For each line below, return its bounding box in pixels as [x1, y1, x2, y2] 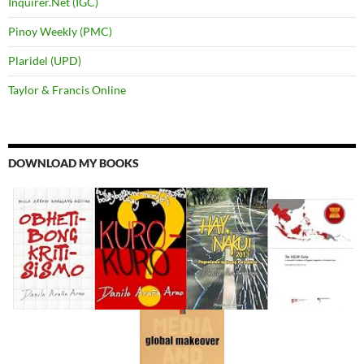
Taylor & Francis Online [8, 83, 126, 97]
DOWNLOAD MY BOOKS [8, 156, 139, 171]
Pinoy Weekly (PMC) [8, 24, 112, 39]
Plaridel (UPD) [8, 54, 81, 68]
